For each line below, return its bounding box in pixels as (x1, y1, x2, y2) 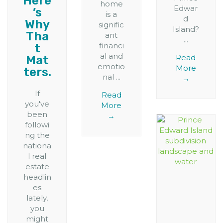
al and (100, 51, 123, 61)
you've (25, 99, 50, 109)
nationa (23, 141, 52, 151)
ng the (24, 130, 50, 140)
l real (28, 151, 47, 161)
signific (99, 20, 124, 30)
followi (25, 120, 50, 130)
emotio (98, 62, 125, 72)
